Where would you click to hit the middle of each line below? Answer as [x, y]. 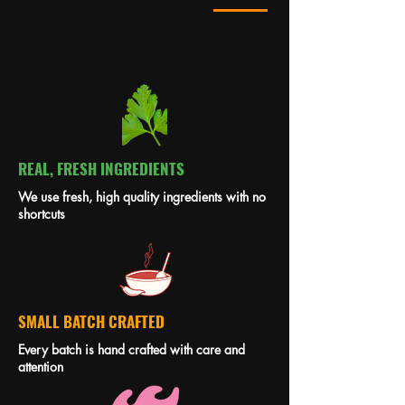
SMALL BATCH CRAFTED [91, 322]
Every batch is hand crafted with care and [132, 350]
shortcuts [42, 214]
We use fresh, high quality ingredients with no [142, 197]
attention [41, 367]
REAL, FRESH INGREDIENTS [101, 169]
